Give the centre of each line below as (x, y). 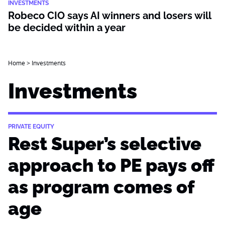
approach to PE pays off (111, 165)
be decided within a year (67, 28)
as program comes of (101, 187)
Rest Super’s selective (105, 144)
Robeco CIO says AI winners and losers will (109, 16)
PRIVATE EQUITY (31, 127)
